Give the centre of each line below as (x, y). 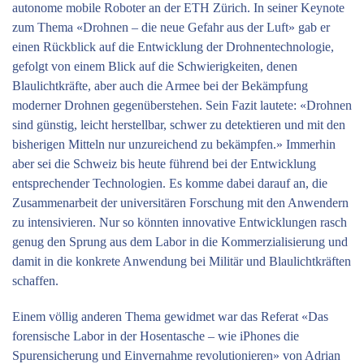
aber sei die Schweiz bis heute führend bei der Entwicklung (164, 164)
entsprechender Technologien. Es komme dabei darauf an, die (170, 184)
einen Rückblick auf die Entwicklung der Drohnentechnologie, (173, 47)
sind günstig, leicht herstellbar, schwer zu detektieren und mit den (179, 125)
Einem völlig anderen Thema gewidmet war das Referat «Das (170, 317)
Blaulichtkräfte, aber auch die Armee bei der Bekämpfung (160, 86)
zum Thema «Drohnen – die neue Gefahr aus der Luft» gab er (171, 28)
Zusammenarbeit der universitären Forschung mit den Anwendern (180, 203)
